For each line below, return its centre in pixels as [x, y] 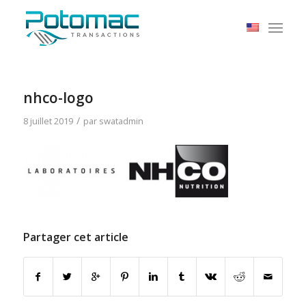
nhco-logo [58, 98]
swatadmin [121, 121]
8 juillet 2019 [48, 121]
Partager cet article [75, 237]
